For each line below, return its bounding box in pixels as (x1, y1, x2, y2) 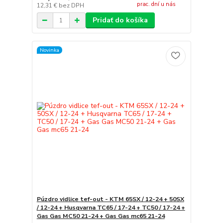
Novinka (39, 46, 59, 54)
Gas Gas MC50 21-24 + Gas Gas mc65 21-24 (36, 212, 165, 220)
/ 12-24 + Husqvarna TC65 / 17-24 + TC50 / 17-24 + (36, 203, 185, 212)
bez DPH (58, 1, 84, 9)
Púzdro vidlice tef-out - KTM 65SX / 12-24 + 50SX (36, 195, 184, 203)
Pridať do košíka (92, 15, 148, 25)
